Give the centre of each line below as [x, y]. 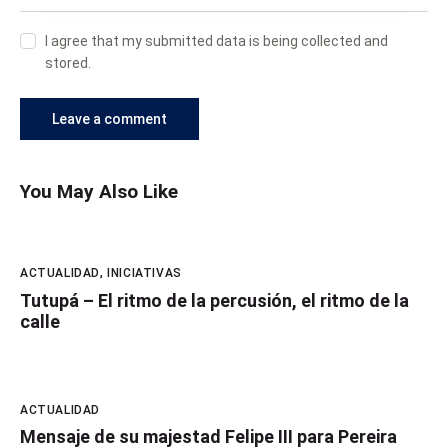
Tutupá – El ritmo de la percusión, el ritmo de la [214, 300]
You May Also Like [99, 192]
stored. [68, 63]
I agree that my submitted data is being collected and [217, 41]
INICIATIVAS [144, 273]
